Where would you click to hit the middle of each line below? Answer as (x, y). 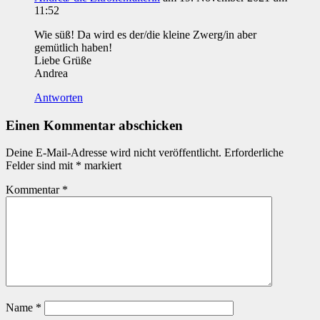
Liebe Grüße (63, 60)
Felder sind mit (41, 166)
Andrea (51, 73)
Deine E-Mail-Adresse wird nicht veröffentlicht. (114, 153)
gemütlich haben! (73, 47)
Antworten (59, 97)
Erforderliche (254, 153)
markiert (101, 166)
